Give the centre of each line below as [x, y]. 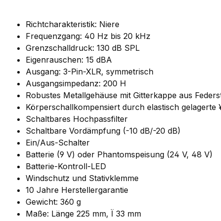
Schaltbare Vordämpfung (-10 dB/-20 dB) [103, 131]
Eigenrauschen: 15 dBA [69, 60]
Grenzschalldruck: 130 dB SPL [83, 48]
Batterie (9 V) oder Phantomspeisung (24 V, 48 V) [119, 155]
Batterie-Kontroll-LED [66, 166]
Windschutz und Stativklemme [82, 178]
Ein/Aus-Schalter [58, 143]
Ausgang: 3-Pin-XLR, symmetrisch [90, 72]
